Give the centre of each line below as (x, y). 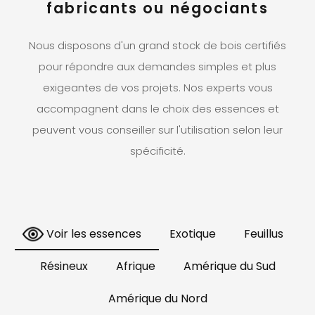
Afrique (135, 266)
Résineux (64, 266)
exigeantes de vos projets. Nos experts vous (157, 88)
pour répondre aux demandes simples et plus (157, 67)
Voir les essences (86, 234)
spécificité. (157, 151)
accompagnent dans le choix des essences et (157, 109)
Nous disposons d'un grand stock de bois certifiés (157, 46)
